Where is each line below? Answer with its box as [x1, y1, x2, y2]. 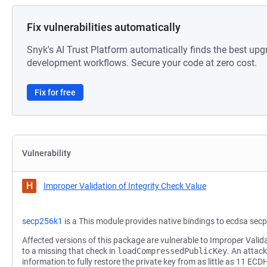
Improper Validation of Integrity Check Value [44, 181, 206, 191]
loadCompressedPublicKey [117, 246, 227, 256]
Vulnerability [22, 148, 71, 158]
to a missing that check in [22, 246, 117, 256]
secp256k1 [22, 216, 63, 226]
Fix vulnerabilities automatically [27, 21, 181, 33]
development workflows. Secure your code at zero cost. [27, 57, 257, 69]
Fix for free [35, 88, 76, 97]
